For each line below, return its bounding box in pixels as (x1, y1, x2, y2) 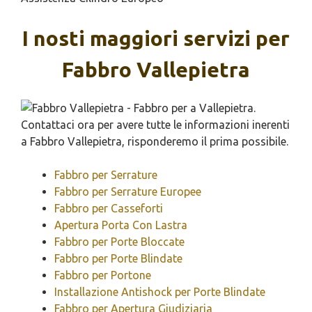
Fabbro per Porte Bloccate (54, 235, 185, 248)
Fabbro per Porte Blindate (54, 252, 182, 265)
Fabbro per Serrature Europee (54, 185, 201, 198)
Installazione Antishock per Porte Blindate (54, 286, 265, 298)
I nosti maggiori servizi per (22, 26, 290, 50)
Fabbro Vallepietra (62, 58, 250, 81)
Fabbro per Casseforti (54, 202, 163, 214)
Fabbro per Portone (54, 269, 151, 281)
